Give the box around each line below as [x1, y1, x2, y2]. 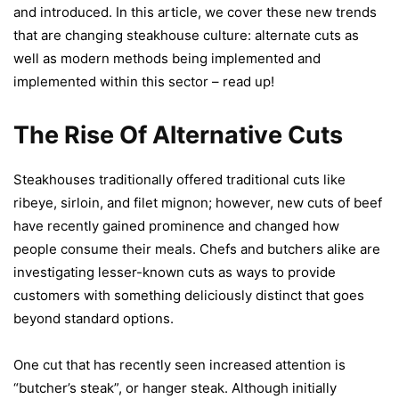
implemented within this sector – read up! [13, 72, 274, 90]
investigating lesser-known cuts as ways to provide [13, 263, 336, 281]
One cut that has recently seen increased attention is [13, 355, 346, 373]
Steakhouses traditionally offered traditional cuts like [13, 170, 346, 188]
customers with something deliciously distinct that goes [13, 286, 364, 304]
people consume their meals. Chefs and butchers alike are [13, 240, 380, 257]
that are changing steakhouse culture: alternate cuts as [13, 26, 359, 44]
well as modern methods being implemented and [13, 49, 321, 67]
